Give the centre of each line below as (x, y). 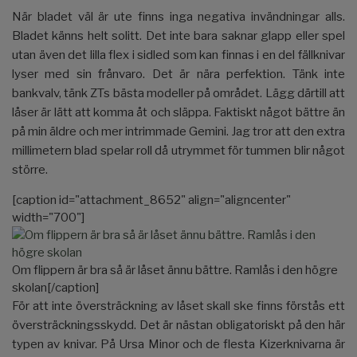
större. (30, 169)
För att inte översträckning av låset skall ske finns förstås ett (178, 306)
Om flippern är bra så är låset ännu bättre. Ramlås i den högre (175, 270)
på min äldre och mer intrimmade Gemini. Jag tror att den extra (178, 131)
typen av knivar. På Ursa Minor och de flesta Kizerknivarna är (178, 344)
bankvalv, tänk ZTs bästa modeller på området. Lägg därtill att (178, 93)
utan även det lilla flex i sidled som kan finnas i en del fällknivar (178, 55)
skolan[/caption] (55, 287)
